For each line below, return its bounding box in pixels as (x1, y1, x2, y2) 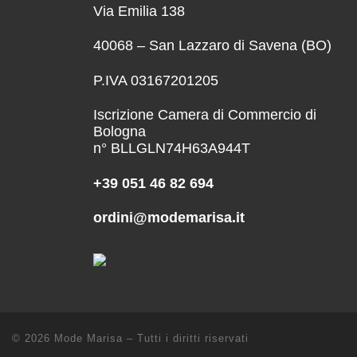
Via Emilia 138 (93, 2, 185, 19)
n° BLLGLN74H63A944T (93, 140, 250, 157)
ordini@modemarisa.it (93, 210, 245, 226)
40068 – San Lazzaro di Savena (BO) (93, 37, 331, 54)
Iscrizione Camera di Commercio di (93, 107, 316, 124)
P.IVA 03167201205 (93, 72, 218, 88)
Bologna (93, 124, 146, 140)
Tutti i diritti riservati (137, 331, 249, 344)
